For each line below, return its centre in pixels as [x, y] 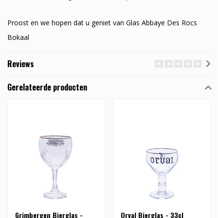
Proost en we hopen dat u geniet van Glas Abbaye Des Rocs [102, 23]
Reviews [21, 64]
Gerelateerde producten [47, 87]
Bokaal [18, 37]
